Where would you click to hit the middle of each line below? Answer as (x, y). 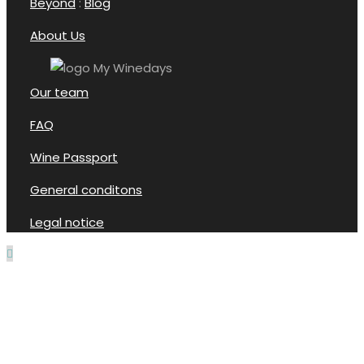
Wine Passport (74, 157)
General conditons (86, 190)
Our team (59, 92)
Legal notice (67, 222)
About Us (58, 35)
